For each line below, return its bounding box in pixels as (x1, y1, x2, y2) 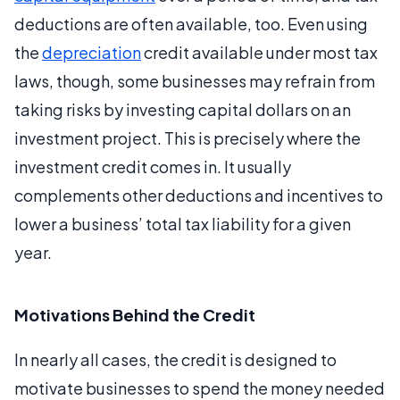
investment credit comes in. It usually (14, 155, 291, 177)
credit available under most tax (141, 41, 378, 62)
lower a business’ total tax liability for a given (14, 212, 351, 234)
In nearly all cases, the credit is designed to (14, 348, 337, 370)
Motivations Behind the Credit (14, 304, 255, 325)
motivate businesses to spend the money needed (14, 377, 385, 398)
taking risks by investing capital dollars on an (14, 98, 351, 120)
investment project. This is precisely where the (14, 127, 361, 148)
